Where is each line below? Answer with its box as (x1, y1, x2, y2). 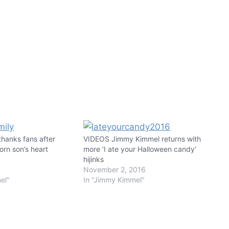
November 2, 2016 (83, 165, 146, 174)
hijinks (83, 154, 104, 164)
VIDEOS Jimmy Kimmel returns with (83, 134, 201, 143)
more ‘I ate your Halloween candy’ (83, 144, 197, 153)
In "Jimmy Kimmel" (83, 175, 145, 184)
